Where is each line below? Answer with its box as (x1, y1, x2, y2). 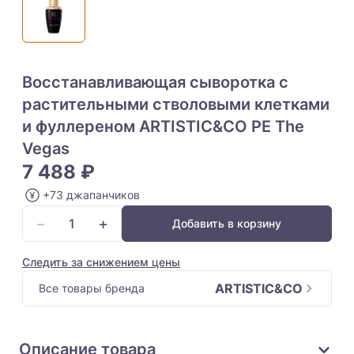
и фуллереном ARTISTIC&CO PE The (22, 117, 304, 136)
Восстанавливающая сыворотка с (22, 73, 288, 92)
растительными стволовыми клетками (22, 95, 330, 114)
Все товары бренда (39, 281, 145, 295)
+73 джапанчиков (43, 188, 140, 201)
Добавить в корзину (172, 217, 281, 230)
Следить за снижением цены (22, 255, 180, 269)
